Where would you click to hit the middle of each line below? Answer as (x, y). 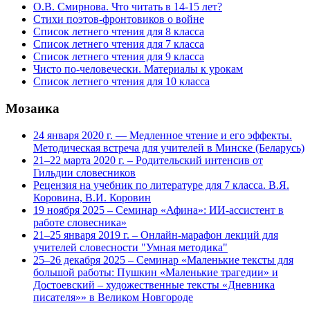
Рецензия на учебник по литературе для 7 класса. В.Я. (161, 185)
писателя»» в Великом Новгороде (113, 297)
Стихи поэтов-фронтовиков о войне (119, 19)
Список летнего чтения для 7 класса (119, 44)
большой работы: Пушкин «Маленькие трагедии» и (156, 272)
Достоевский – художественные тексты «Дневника (154, 284)
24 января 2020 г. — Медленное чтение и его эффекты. (163, 135)
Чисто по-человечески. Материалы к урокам (138, 69)
